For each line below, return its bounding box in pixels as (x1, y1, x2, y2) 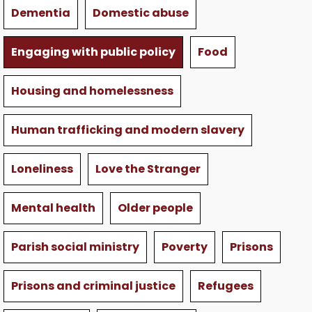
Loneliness (11, 161, 73, 178)
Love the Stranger (95, 161, 201, 178)
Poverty (162, 239, 208, 256)
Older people (118, 200, 193, 217)
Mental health (11, 200, 95, 217)
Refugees (198, 278, 253, 295)
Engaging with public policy (11, 44, 175, 61)
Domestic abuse (93, 5, 189, 22)
